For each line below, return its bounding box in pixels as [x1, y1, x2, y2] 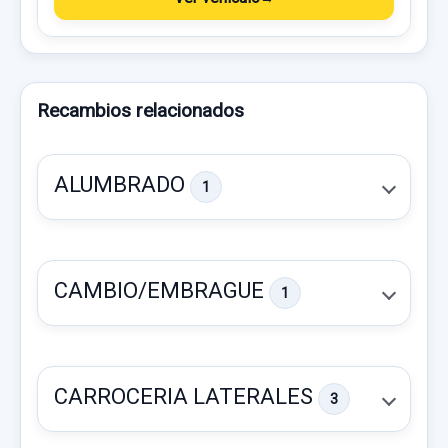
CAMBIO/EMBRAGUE [54, 277, 269, 303]
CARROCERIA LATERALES [54, 383, 318, 409]
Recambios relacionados [37, 99, 244, 122]
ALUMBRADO [54, 171, 190, 197]
